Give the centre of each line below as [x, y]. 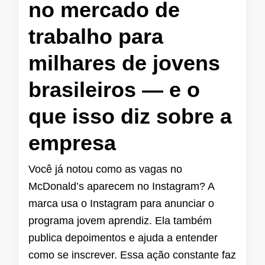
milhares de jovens [124, 63]
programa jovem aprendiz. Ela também [120, 221]
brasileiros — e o [114, 90]
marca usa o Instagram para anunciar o [121, 204]
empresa [72, 143]
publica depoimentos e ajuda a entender [123, 238]
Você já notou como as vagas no [105, 169]
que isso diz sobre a [130, 117]
